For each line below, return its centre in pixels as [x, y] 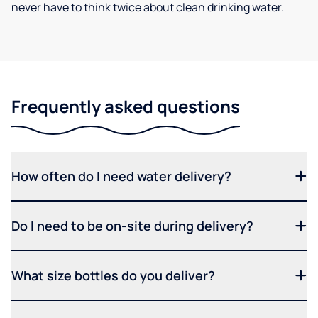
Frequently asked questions [126, 106]
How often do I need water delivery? [121, 176]
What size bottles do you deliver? [113, 276]
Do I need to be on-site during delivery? [132, 226]
